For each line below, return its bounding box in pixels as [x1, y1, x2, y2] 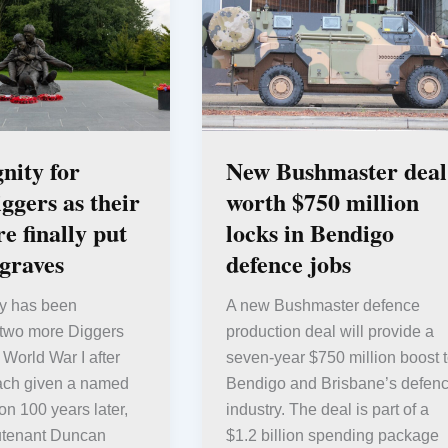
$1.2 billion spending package [225, 427, 439, 445]
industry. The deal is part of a [225, 401, 429, 419]
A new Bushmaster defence [225, 297, 420, 315]
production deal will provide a [225, 323, 434, 341]
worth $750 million [225, 183, 419, 219]
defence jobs [225, 245, 351, 281]
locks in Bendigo [225, 214, 394, 250]
